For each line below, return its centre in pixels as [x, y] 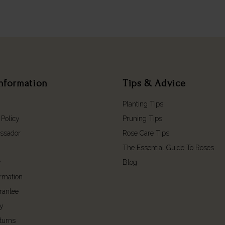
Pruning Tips [142, 119]
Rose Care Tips [146, 133]
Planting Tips [143, 104]
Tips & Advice [154, 83]
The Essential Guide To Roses [168, 148]
